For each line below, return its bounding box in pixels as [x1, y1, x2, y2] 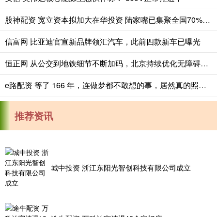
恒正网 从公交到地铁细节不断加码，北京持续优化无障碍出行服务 [201, 57, 208, 69]
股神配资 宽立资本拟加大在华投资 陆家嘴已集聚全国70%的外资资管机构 [202, 14, 210, 25]
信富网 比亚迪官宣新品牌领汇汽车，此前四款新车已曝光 [5, 35, 201, 47]
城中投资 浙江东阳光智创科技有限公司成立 [51, 162, 191, 173]
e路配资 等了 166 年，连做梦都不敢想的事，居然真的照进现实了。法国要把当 [199, 79, 206, 91]
